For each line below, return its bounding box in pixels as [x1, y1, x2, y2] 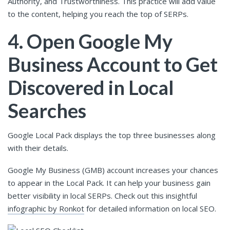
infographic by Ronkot [8, 203, 84, 214]
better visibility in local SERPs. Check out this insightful [8, 190, 197, 201]
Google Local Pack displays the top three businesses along [8, 129, 216, 140]
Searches [8, 99, 86, 123]
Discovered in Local [8, 75, 174, 100]
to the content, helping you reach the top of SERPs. [8, 9, 188, 20]
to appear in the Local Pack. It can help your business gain [8, 177, 210, 188]
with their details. [8, 142, 70, 153]
